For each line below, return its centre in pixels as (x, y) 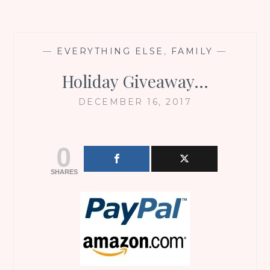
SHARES (64, 171)
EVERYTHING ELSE (110, 51)
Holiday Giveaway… (135, 81)
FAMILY (192, 51)
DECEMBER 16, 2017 (135, 102)
